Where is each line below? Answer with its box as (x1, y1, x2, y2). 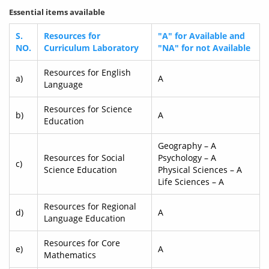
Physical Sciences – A (158, 164, 242, 176)
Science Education (44, 164, 117, 176)
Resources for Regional (44, 201, 136, 213)
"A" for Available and (158, 30, 245, 42)
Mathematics (44, 249, 96, 261)
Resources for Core (44, 237, 120, 249)
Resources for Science (44, 103, 132, 115)
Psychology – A (158, 152, 216, 164)
